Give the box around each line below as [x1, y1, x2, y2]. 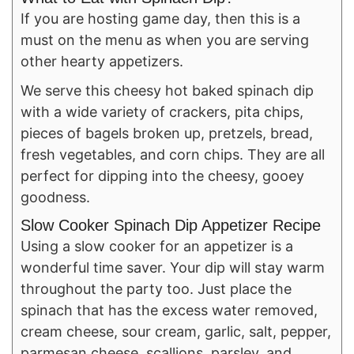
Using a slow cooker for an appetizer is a [21, 238, 293, 255]
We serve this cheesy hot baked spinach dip [21, 82, 314, 100]
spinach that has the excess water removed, [21, 302, 318, 319]
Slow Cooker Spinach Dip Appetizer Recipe [21, 217, 321, 235]
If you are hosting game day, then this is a [21, 10, 300, 28]
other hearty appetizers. [21, 53, 183, 70]
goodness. [21, 189, 90, 206]
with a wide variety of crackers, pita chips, [21, 104, 303, 121]
